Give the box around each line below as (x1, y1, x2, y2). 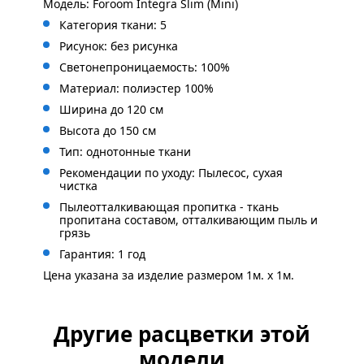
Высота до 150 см (59, 123, 156, 138)
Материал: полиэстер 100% (59, 80, 214, 96)
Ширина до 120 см (59, 102, 163, 117)
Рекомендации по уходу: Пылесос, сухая (59, 165, 283, 180)
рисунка (132, 38, 178, 54)
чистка (59, 178, 97, 193)
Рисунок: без (59, 38, 132, 54)
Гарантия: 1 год (59, 246, 145, 262)
